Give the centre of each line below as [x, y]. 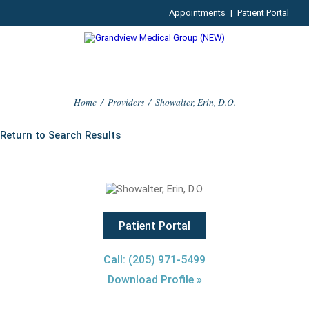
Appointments [198, 13]
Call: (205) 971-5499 [154, 260]
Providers [126, 102]
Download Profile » [154, 280]
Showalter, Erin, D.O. [195, 102]
